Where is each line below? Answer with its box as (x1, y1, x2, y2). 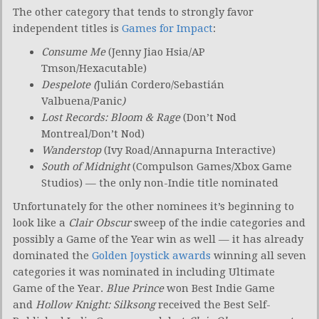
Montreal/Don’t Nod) (41, 127, 145, 140)
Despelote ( (41, 78, 97, 91)
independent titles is (13, 21, 122, 35)
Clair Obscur (68, 216, 131, 229)
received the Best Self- (158, 298, 271, 311)
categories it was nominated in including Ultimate (13, 265, 275, 278)
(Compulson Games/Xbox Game (130, 159, 292, 173)
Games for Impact (122, 21, 213, 35)
